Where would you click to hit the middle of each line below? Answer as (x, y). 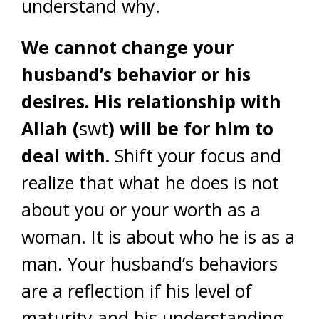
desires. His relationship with (151, 101)
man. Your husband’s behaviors (150, 263)
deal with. (66, 155)
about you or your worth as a (141, 209)
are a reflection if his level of (137, 291)
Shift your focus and (195, 155)
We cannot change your (127, 47)
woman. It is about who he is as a (158, 236)
